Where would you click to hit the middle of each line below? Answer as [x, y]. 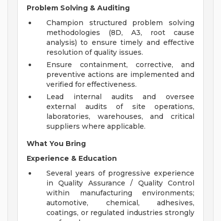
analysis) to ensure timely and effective [120, 43]
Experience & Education [72, 159]
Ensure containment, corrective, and [120, 65]
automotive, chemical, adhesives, [120, 203]
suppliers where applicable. [96, 127]
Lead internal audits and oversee [120, 97]
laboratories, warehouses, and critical [120, 117]
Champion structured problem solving [120, 23]
